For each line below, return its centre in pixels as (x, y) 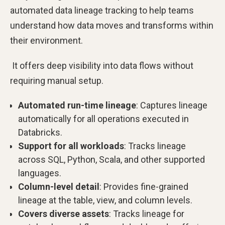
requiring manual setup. (57, 81)
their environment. (46, 40)
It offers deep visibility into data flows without (102, 66)
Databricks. (40, 132)
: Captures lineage (172, 105)
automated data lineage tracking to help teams (102, 10)
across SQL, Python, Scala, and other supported (111, 159)
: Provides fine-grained (144, 187)
